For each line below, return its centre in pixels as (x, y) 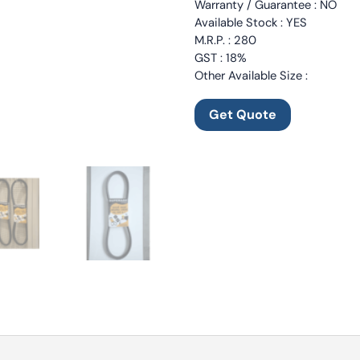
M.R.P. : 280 (226, 41)
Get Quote (243, 115)
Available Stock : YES (251, 23)
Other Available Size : (252, 76)
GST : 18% (221, 58)
